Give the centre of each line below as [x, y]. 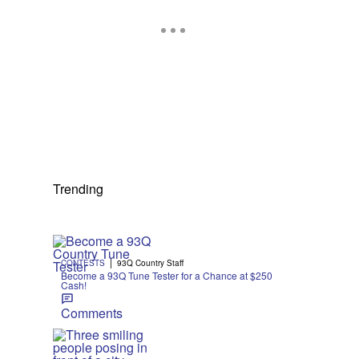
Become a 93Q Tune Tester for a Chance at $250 [167, 275]
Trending [78, 189]
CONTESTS [83, 263]
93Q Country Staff [150, 263]
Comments [92, 313]
